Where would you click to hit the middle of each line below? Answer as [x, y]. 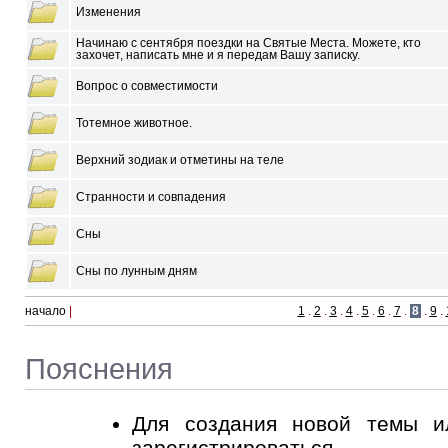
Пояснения [99, 369]
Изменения [108, 12]
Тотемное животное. [134, 123]
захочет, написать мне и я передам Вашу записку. [218, 55]
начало [47, 311]
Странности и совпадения [151, 197]
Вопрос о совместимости [147, 86]
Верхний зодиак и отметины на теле [180, 160]
